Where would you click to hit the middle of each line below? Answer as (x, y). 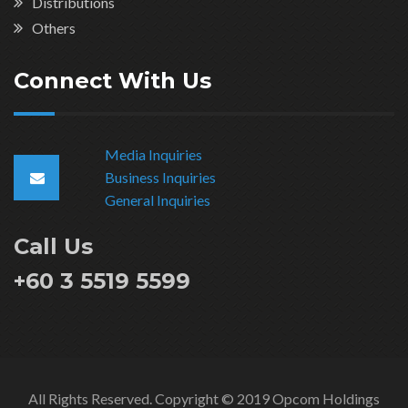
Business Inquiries (160, 178)
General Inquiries (158, 200)
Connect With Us (112, 81)
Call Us (53, 247)
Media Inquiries (153, 155)
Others (54, 28)
